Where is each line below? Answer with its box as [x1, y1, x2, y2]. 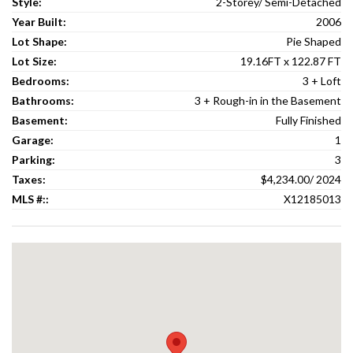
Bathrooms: [12, 94, 74, 108]
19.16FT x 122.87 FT [240, 54, 341, 69]
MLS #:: [12, 192, 49, 206]
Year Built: [12, 15, 66, 29]
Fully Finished [276, 113, 341, 128]
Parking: [12, 153, 55, 167]
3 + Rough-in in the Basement [195, 94, 341, 108]
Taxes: [12, 173, 46, 187]
